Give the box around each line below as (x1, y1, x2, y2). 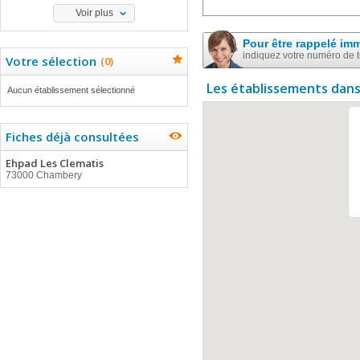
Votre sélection (6, 53, 96, 69)
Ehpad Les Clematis (6, 156, 104, 170)
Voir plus (75, 7, 113, 18)
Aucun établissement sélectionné (7, 85, 135, 95)
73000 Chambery (6, 170, 82, 181)
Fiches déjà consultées (6, 129, 139, 145)
